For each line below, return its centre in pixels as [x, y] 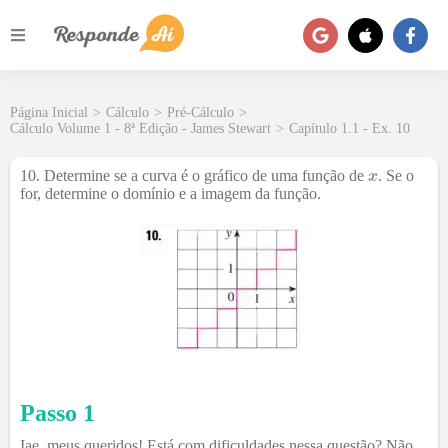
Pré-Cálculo [200, 112]
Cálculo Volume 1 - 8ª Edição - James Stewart [140, 128]
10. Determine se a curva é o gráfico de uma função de [194, 175]
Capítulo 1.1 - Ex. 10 [349, 128]
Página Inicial [49, 112]
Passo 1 [57, 413]
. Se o [395, 175]
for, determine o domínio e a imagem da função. [170, 193]
